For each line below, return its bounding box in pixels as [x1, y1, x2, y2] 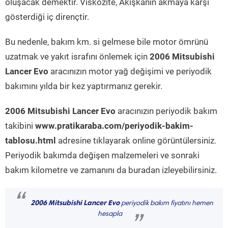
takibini [5, 121, 35, 131]
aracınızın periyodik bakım [116, 106, 217, 116]
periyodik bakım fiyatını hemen [119, 200, 213, 207]
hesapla [98, 211, 122, 218]
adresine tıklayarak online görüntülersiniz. [56, 135, 216, 146]
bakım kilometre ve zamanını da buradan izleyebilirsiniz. [5, 165, 217, 175]
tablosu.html [5, 135, 56, 146]
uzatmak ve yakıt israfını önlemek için [5, 51, 150, 62]
